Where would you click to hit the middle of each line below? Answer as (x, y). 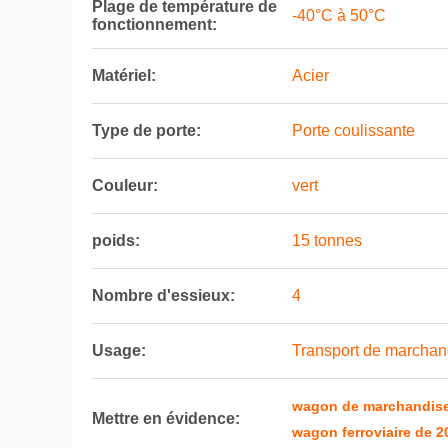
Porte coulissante (353, 130)
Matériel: (124, 75)
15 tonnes (327, 240)
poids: (116, 240)
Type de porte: (146, 130)
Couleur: (125, 185)
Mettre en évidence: (166, 418)
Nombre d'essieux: (163, 295)
